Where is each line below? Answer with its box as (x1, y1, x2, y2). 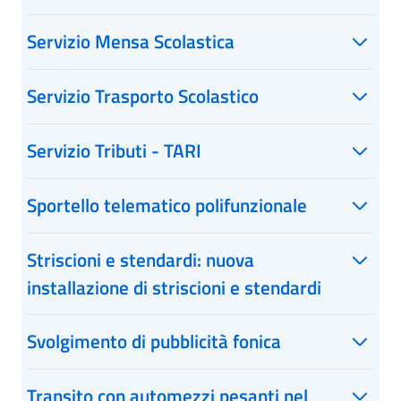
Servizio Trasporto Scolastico (27, 81, 259, 110)
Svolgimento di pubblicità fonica (27, 327, 281, 355)
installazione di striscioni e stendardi (27, 273, 321, 302)
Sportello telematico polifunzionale (27, 191, 307, 219)
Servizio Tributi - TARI (27, 136, 201, 165)
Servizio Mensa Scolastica (27, 27, 235, 55)
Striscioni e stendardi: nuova (27, 245, 254, 274)
